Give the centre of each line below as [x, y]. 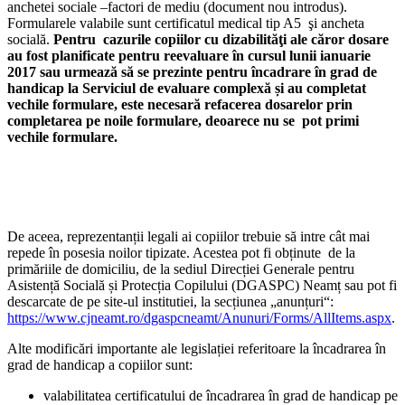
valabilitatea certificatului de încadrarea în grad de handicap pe [221, 395]
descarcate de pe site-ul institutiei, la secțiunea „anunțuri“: [170, 301]
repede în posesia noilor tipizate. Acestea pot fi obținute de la [181, 252]
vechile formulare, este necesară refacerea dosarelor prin [180, 104]
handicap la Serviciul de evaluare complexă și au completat [187, 88]
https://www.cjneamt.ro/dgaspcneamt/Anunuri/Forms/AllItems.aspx [199, 317]
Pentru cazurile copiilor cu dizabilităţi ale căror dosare [221, 39]
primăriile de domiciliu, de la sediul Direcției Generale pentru [181, 268]
